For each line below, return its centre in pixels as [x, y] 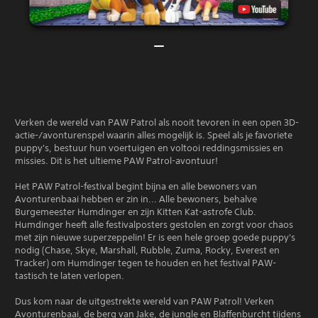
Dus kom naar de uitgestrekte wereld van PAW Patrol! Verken [144, 301]
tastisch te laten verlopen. [70, 275]
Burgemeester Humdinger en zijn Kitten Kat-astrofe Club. [136, 212]
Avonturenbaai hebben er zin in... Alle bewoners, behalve [136, 199]
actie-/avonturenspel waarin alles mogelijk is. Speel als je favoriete [154, 135]
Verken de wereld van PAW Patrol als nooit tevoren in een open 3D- [157, 122]
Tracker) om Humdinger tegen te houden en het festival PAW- [146, 263]
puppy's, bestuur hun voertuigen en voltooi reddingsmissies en [149, 148]
